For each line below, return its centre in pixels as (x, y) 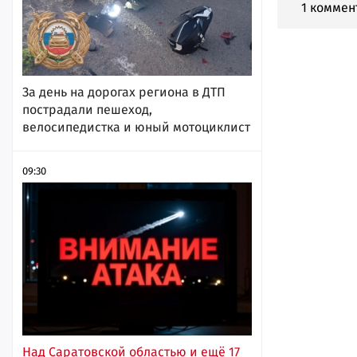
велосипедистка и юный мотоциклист (136, 127)
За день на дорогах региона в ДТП (124, 92)
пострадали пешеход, (87, 110)
